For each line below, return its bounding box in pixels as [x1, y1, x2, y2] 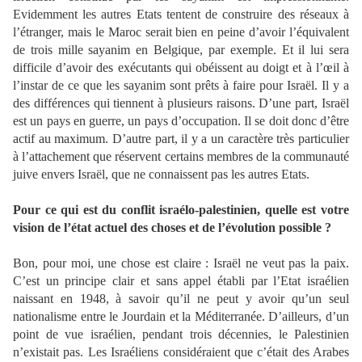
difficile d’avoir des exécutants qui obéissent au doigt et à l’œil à [13, 61, 349, 75]
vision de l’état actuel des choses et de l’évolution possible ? [13, 221, 331, 235]
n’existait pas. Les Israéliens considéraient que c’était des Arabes [13, 345, 349, 360]
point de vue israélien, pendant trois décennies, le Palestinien [13, 327, 349, 342]
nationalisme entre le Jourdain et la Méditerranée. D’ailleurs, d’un [13, 309, 349, 324]
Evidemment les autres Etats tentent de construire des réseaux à [13, 7, 349, 22]
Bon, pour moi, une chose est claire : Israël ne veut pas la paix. [13, 256, 349, 271]
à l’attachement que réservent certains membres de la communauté [13, 149, 349, 164]
